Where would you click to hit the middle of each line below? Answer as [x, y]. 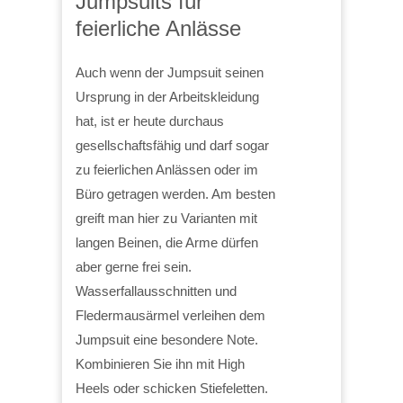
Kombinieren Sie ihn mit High [160, 364]
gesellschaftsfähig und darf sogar [172, 146]
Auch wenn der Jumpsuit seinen [170, 73]
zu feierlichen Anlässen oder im [167, 170]
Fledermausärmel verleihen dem [170, 316]
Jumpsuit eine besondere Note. [167, 340]
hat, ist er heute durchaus [150, 121]
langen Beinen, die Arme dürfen [167, 243]
